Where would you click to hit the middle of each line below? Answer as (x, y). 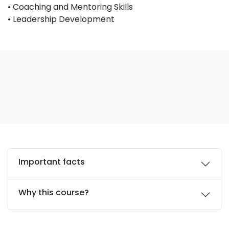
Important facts (52, 162)
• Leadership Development (61, 19)
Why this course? (54, 192)
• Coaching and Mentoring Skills (70, 7)
